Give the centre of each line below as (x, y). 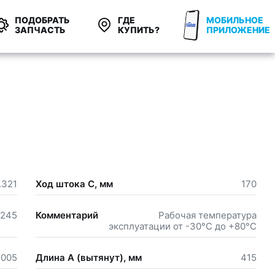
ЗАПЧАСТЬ (40, 30)
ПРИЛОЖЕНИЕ (238, 30)
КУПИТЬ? (139, 30)
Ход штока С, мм (74, 184)
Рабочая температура (207, 215)
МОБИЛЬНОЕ (235, 20)
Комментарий (67, 215)
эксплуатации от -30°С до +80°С (183, 227)
